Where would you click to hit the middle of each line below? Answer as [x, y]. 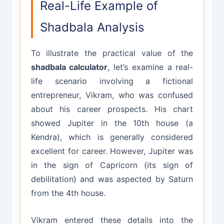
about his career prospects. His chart [112, 109]
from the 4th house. [68, 193]
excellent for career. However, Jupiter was [112, 151]
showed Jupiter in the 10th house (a [112, 123]
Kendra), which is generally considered [112, 137]
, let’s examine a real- [150, 67]
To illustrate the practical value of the [112, 53]
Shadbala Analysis [92, 27]
